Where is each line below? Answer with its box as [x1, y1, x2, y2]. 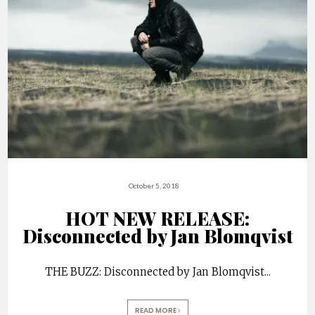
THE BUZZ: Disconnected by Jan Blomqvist [44, 265, 264, 279]
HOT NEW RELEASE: [65, 206, 250, 231]
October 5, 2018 [129, 181, 179, 191]
